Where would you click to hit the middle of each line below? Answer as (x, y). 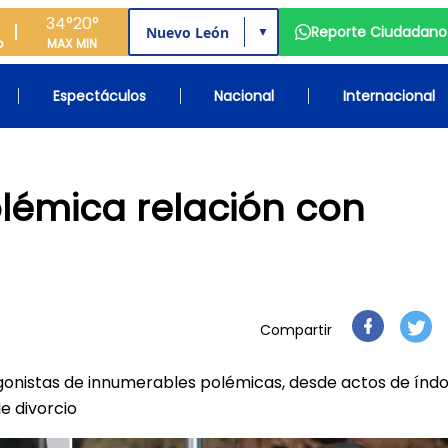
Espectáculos (99, 96)
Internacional (388, 96)
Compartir (296, 330)
